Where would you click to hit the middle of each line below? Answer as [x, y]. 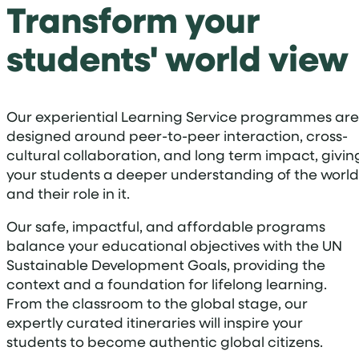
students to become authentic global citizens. [165, 342]
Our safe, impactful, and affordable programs [166, 226]
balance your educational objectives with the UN [174, 246]
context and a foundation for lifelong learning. [167, 284]
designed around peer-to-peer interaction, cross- [177, 135]
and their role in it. [68, 193]
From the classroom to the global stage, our [157, 303]
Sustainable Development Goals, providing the [166, 265]
